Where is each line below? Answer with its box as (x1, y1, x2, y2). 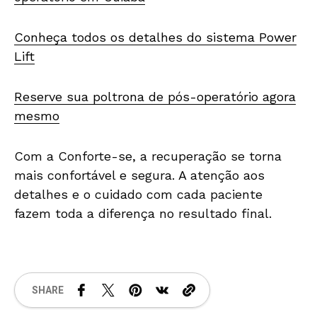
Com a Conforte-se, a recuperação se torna (14, 149, 282, 164)
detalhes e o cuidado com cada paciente (14, 187, 263, 202)
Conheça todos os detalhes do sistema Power (14, 30, 296, 45)
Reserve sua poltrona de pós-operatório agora (14, 89, 296, 105)
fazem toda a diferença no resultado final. (14, 206, 272, 221)
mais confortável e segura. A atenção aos (14, 168, 265, 183)
